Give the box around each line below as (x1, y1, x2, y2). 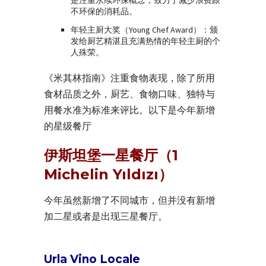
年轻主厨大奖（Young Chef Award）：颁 (71, 24, 218, 35)
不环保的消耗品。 (71, 5, 137, 17)
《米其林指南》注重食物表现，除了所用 (44, 71, 215, 84)
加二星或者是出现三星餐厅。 (44, 210, 167, 222)
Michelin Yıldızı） (44, 165, 173, 183)
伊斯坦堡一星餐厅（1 (44, 146, 178, 164)
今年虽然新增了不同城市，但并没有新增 (44, 194, 215, 206)
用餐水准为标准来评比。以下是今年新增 (44, 103, 215, 116)
